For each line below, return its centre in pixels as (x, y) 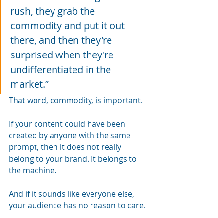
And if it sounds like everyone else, (73, 193)
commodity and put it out (69, 25)
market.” (29, 84)
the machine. (33, 170)
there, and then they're (62, 40)
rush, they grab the (54, 11)
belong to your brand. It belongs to (74, 158)
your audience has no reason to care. (77, 205)
